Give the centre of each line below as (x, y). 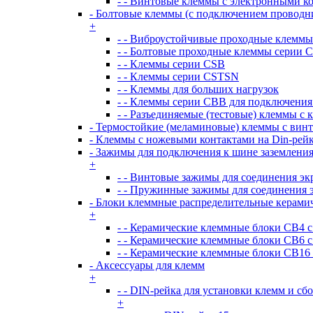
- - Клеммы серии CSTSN (178, 77)
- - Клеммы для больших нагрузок (198, 89)
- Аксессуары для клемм (147, 265)
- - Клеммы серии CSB (171, 64)
